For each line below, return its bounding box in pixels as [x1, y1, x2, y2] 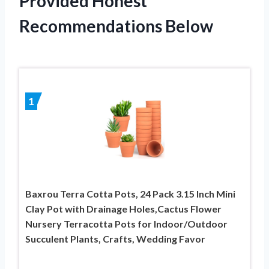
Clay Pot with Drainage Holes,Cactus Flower [25, 202, 222, 214]
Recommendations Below [19, 15, 213, 36]
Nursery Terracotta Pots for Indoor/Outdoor [25, 217, 228, 229]
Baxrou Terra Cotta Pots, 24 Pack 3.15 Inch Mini [25, 187, 235, 199]
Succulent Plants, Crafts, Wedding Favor [25, 232, 205, 244]
